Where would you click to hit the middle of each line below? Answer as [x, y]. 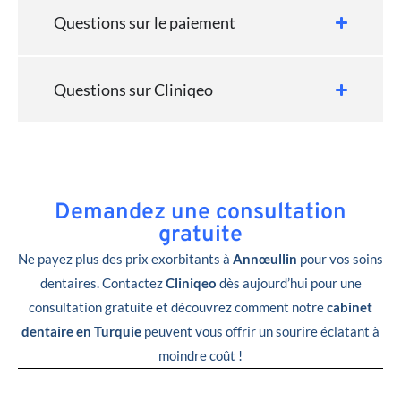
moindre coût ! [200, 356]
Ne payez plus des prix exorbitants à [125, 259]
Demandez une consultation [200, 213]
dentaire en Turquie [81, 332]
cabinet [350, 307]
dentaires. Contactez [102, 283]
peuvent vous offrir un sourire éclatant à [260, 332]
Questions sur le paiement [145, 23]
